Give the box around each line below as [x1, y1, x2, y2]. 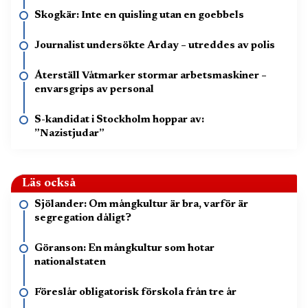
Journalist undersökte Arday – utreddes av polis [34, 40, 275, 51]
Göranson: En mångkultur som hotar [34, 243, 214, 254]
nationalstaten [34, 256, 106, 267]
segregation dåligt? [34, 212, 131, 223]
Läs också [22, 177, 76, 190]
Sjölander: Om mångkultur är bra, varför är [34, 199, 248, 210]
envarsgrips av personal [34, 84, 154, 95]
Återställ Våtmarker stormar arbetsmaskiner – [34, 70, 267, 81]
